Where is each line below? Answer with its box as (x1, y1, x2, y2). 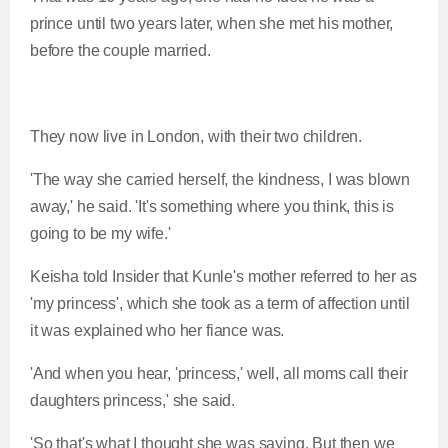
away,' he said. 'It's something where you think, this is (29, 198, 394, 215)
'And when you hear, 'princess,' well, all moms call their (29, 365, 408, 382)
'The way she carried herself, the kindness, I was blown (29, 171, 411, 188)
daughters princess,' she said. (29, 392, 239, 409)
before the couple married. (29, 42, 211, 59)
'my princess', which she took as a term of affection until (29, 295, 410, 312)
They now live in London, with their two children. (29, 128, 363, 145)
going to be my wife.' (29, 225, 171, 242)
